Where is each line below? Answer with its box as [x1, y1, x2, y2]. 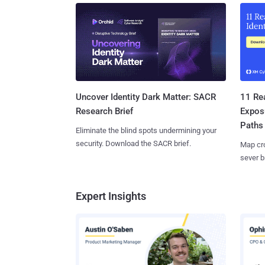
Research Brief [76, 106, 133, 117]
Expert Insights [76, 190, 146, 203]
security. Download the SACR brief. [76, 139, 191, 148]
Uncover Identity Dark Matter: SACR [76, 92, 216, 103]
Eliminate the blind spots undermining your [76, 126, 216, 135]
